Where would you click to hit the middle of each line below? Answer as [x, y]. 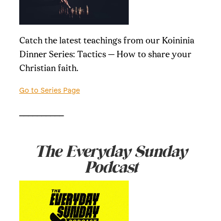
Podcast [110, 167]
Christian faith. [49, 69]
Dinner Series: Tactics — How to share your [105, 55]
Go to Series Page [49, 90]
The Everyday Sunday [110, 152]
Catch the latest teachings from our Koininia [107, 41]
